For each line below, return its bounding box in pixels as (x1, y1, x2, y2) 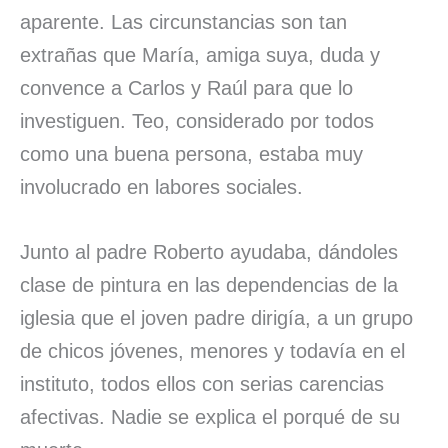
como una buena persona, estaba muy (20, 142, 363, 165)
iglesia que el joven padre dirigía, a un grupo (20, 306, 413, 329)
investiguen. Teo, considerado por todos (20, 109, 374, 132)
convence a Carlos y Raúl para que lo (20, 76, 353, 99)
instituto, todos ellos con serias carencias (20, 372, 384, 395)
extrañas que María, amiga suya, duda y (20, 43, 380, 66)
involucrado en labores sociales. (20, 175, 303, 198)
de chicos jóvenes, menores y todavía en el (20, 339, 405, 362)
